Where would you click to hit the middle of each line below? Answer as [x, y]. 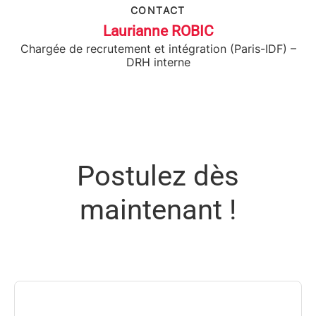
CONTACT [158, 11]
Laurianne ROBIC [158, 31]
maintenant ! [158, 210]
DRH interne [158, 62]
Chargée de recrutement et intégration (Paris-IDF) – [158, 49]
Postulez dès [158, 176]
